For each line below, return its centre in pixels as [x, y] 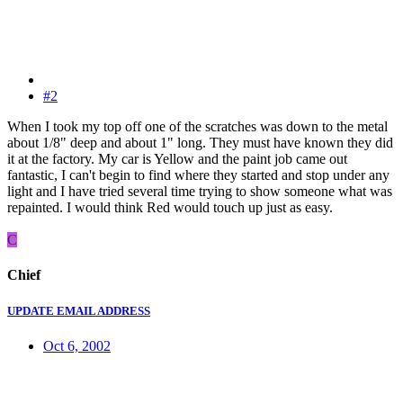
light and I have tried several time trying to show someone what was [200, 192]
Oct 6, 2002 [77, 345]
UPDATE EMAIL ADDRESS [79, 310]
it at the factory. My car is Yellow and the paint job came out [177, 159]
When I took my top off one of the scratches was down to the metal [197, 127]
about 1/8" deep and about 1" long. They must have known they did [200, 143]
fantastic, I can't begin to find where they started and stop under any [198, 175]
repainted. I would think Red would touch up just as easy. [170, 208]
